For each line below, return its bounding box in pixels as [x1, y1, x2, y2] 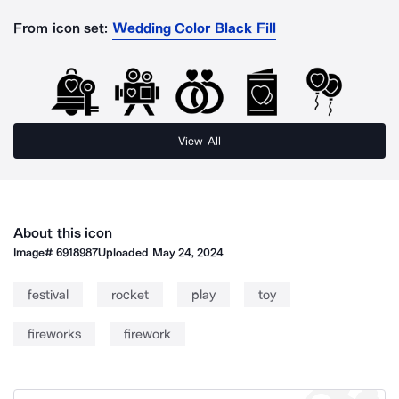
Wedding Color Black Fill [111, 20, 276, 37]
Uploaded [98, 246, 152, 259]
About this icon [13, 224, 113, 241]
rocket [111, 287, 149, 303]
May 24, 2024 [151, 246, 224, 259]
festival [28, 287, 69, 303]
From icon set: [13, 20, 109, 37]
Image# [13, 246, 57, 259]
